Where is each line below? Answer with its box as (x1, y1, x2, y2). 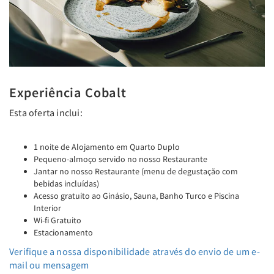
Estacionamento (34, 226, 93, 238)
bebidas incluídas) (34, 177, 99, 189)
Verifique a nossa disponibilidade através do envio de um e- (9, 245, 260, 257)
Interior (34, 202, 61, 213)
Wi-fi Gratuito (34, 214, 81, 226)
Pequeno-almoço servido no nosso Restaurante (34, 153, 207, 165)
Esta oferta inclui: (9, 106, 83, 119)
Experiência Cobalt (9, 83, 127, 101)
